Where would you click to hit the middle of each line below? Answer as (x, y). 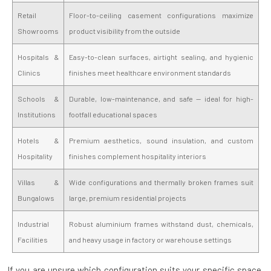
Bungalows (36, 198)
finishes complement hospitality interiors (138, 156)
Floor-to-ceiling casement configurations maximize (161, 15)
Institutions (37, 114)
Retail (27, 15)
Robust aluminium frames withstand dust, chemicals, (161, 224)
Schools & (38, 98)
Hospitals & (38, 57)
